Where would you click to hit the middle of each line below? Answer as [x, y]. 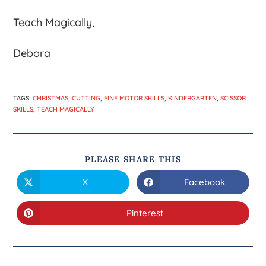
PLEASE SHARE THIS [133, 159]
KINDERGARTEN [193, 98]
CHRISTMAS [51, 98]
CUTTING [86, 98]
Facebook [205, 182]
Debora [32, 53]
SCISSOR [233, 98]
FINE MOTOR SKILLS [134, 98]
